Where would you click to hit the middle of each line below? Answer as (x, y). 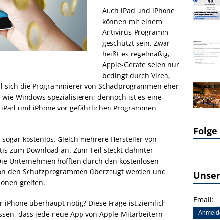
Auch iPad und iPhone (138, 11)
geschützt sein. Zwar (136, 43)
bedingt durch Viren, (136, 75)
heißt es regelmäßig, (136, 54)
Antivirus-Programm (135, 32)
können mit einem (132, 21)
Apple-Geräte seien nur (141, 65)
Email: (205, 200)
